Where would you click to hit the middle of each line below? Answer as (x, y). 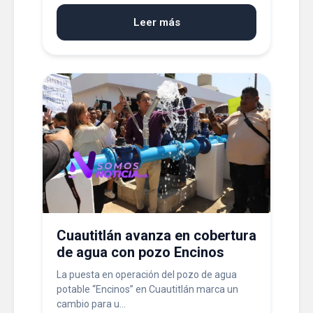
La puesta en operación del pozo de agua (147, 275)
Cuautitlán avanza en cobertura (156, 235)
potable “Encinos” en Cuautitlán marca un (147, 289)
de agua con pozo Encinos (140, 252)
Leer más (156, 22)
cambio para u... (91, 304)
